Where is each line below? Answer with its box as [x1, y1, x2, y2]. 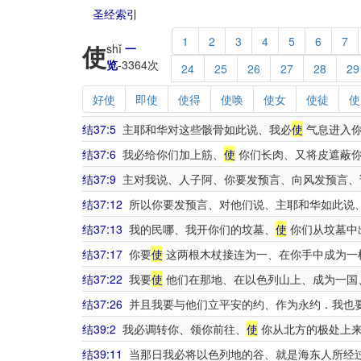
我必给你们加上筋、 [116, 146, 224, 162]
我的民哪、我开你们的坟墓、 [122, 221, 276, 237]
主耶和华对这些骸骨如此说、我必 [116, 121, 292, 137]
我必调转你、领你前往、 [116, 321, 247, 337]
